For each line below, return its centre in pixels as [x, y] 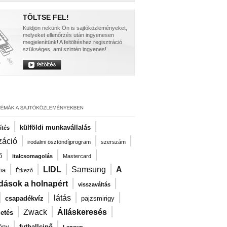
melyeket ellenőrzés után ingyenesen [68, 35]
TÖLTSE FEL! [46, 17]
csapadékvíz [24, 198]
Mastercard [77, 156]
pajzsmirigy [98, 198]
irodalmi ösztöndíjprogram [59, 142]
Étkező [24, 170]
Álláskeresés [82, 212]
